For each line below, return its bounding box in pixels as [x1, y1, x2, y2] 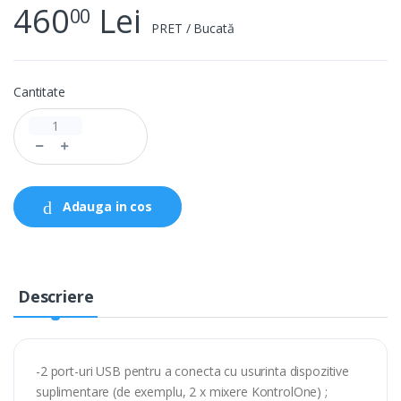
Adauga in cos [58, 197, 152, 215]
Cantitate [13, 82, 65, 100]
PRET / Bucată [151, 19, 235, 37]
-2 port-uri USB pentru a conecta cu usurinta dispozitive [36, 362, 349, 380]
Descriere [17, 285, 94, 307]
